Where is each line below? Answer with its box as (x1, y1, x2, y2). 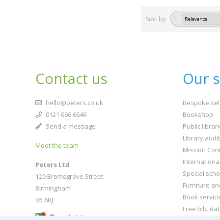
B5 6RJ (35, 195, 53, 204)
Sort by (146, 14, 165, 23)
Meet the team (35, 140, 79, 150)
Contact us (35, 68, 108, 88)
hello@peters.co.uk (44, 98, 103, 107)
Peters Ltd (35, 160, 70, 169)
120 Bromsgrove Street (35, 171, 103, 181)
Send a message (44, 121, 96, 131)
